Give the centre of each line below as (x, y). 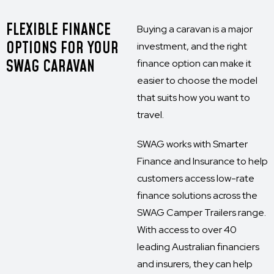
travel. (150, 115)
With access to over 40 (187, 230)
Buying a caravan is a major (195, 29)
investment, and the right (192, 46)
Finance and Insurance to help (202, 161)
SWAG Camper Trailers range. (202, 213)
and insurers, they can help (195, 264)
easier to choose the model (197, 80)
